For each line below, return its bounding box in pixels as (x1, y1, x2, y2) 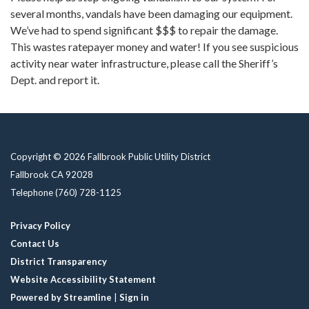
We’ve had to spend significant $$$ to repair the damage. (10, 23, 278, 37)
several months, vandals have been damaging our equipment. (10, 7, 292, 21)
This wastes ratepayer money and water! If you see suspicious (10, 40, 299, 54)
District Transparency (10, 256, 107, 268)
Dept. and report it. (10, 73, 99, 87)
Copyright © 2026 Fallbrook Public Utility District (10, 151, 210, 163)
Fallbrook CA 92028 (10, 169, 93, 181)
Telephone (10, 187, 53, 199)
